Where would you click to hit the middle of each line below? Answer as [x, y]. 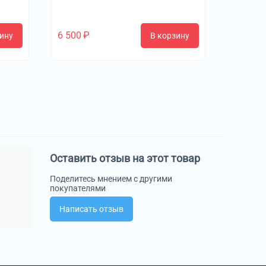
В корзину [170, 35]
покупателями [77, 188]
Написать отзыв [91, 209]
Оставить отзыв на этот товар [125, 158]
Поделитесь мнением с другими [111, 178]
